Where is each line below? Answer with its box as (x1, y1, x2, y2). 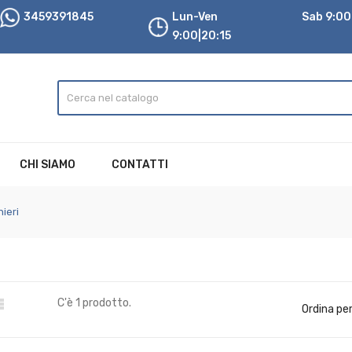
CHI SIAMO (20, 158, 75, 171)
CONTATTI (112, 158, 168, 171)
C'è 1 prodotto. (57, 296, 131, 310)
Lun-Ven (172, 10, 218, 24)
